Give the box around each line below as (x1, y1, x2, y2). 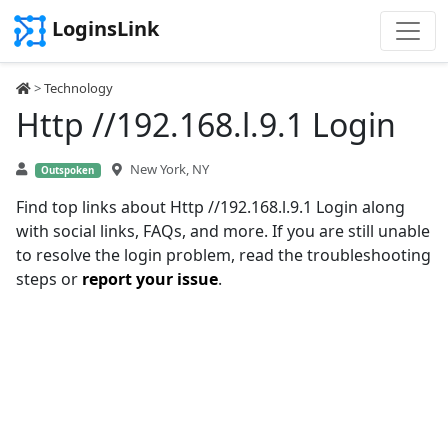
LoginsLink (52, 15, 159, 43)
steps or (16, 268, 82, 290)
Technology (44, 79, 113, 97)
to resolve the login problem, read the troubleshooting (16, 244, 431, 266)
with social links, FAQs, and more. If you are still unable (16, 220, 430, 242)
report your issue (82, 268, 218, 290)
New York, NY (129, 160, 209, 178)
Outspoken (41, 164, 95, 177)
